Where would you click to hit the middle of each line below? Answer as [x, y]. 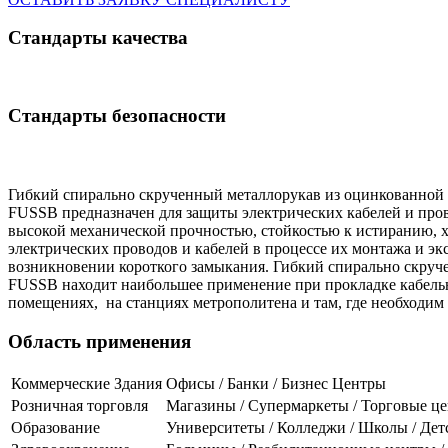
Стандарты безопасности [117, 115]
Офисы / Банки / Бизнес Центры [276, 383]
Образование [55, 427]
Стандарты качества [98, 38]
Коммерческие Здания [86, 383]
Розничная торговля [79, 405]
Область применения [99, 341]
